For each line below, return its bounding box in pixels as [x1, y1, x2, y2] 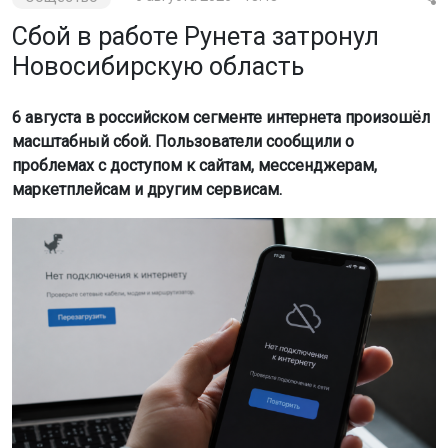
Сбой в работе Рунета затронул [12, 22, 379, 51]
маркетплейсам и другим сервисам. [12, 180, 282, 199]
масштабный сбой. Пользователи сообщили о [12, 132, 354, 151]
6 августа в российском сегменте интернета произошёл [12, 108, 430, 127]
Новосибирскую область [12, 52, 304, 81]
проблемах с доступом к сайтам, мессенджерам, [12, 156, 377, 175]
